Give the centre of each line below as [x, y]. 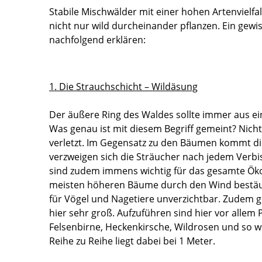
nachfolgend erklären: [97, 40]
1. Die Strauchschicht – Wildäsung [123, 87]
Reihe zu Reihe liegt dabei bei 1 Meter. [132, 241]
